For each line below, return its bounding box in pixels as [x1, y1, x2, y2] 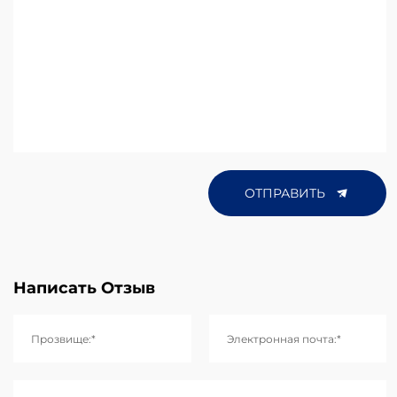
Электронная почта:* [226, 331, 341, 346]
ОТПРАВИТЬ [245, 183, 329, 201]
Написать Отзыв [13, 276, 155, 299]
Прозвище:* [31, 331, 96, 346]
